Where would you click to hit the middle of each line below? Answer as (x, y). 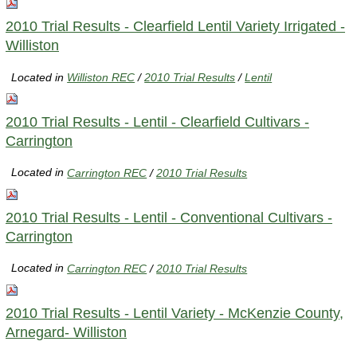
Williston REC (101, 77)
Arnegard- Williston (66, 332)
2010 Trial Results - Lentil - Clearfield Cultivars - (157, 122)
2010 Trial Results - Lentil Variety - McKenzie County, (175, 313)
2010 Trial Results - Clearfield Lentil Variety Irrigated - (175, 26)
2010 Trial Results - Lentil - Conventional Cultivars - (169, 217)
